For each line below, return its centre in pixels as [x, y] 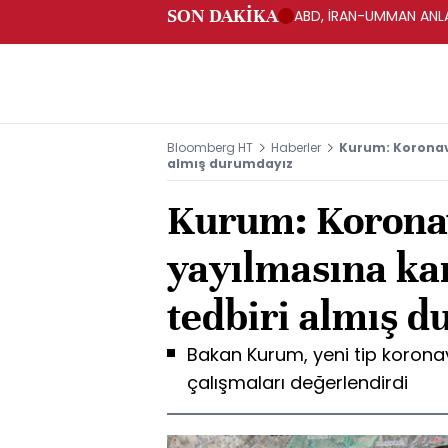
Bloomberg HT [210, 147]
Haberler [296, 147]
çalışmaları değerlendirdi [297, 382]
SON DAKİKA [222, 15]
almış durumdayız [230, 163]
